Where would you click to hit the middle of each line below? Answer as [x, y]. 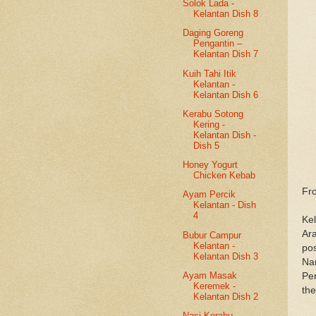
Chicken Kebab [225, 176]
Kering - [209, 124]
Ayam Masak [210, 275]
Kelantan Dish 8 [226, 14]
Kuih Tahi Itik [210, 73]
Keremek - [215, 286]
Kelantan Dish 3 [226, 256]
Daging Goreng [213, 33]
